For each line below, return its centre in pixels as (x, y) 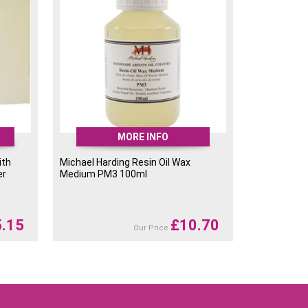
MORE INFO (143, 137)
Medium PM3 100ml (104, 174)
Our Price (152, 228)
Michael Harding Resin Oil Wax (125, 163)
